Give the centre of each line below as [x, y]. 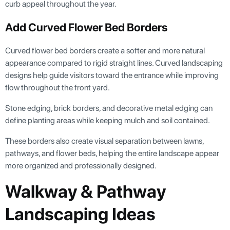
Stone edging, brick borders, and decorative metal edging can [109, 108]
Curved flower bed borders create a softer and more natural [105, 50]
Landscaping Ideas [80, 214]
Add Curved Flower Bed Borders [86, 27]
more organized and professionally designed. [81, 165]
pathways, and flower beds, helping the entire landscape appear [112, 153]
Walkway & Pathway [85, 191]
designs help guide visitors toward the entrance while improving [112, 75]
